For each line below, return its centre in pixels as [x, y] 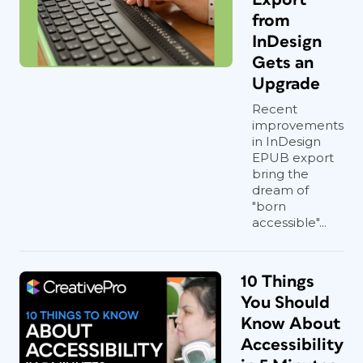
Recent [275, 109]
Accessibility [292, 345]
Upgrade [286, 84]
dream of [280, 190]
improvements [298, 125]
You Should [285, 303]
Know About [291, 324]
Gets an [283, 63]
